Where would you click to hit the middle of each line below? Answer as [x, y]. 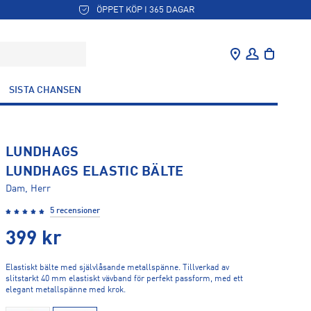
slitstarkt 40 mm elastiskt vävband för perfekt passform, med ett [124, 279]
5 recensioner [75, 211]
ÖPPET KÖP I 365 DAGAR [146, 10]
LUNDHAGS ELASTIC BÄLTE [95, 172]
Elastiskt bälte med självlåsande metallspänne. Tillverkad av [117, 268]
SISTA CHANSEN [45, 90]
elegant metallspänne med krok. [66, 290]
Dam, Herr [28, 189]
